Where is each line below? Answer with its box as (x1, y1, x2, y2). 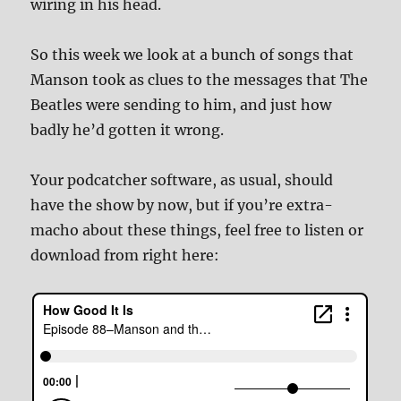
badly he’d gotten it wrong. (30, 121, 225, 140)
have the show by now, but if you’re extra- (30, 196, 334, 215)
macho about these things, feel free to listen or (30, 221, 364, 240)
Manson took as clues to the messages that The (30, 71, 369, 90)
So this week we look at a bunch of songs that (30, 46, 354, 64)
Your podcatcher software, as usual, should (30, 171, 334, 190)
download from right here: (30, 246, 220, 265)
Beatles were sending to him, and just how (30, 96, 332, 115)
